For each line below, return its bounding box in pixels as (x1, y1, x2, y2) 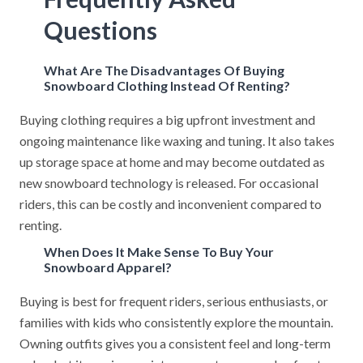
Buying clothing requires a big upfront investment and (19, 112, 315, 127)
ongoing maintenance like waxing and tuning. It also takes (19, 133, 335, 148)
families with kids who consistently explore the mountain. (19, 314, 333, 330)
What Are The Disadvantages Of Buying (44, 62, 284, 78)
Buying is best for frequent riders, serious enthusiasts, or (19, 293, 328, 309)
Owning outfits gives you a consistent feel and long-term (19, 335, 331, 351)
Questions (44, 15, 157, 45)
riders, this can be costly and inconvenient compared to (19, 196, 322, 211)
